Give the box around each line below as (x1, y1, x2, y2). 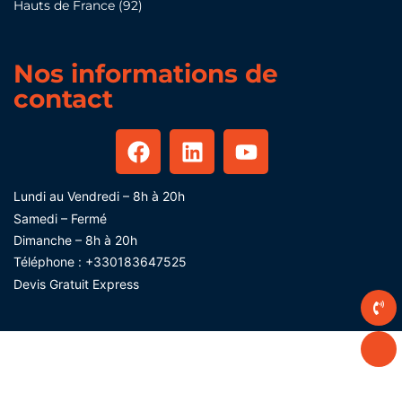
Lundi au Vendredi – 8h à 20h (13, 188, 185, 205)
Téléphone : (13, 254, 85, 270)
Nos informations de (13, 58, 278, 90)
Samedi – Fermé (13, 210, 110, 226)
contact (13, 83, 113, 115)
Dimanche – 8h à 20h (13, 232, 137, 248)
